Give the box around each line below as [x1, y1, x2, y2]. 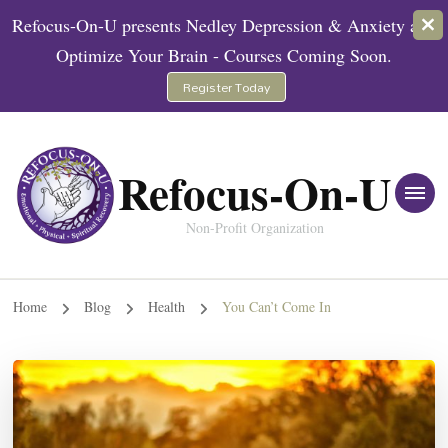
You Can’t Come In [221, 297, 331, 316]
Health [147, 297, 189, 316]
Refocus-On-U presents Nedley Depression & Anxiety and [12, 13, 436, 37]
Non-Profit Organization [185, 217, 324, 237]
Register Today [183, 74, 270, 100]
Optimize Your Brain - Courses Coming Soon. [56, 43, 392, 67]
